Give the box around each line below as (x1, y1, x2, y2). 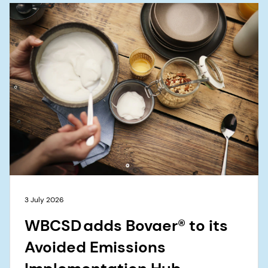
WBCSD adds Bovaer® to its (25, 215, 228, 236)
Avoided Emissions (25, 236, 166, 257)
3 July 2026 (25, 194, 64, 205)
